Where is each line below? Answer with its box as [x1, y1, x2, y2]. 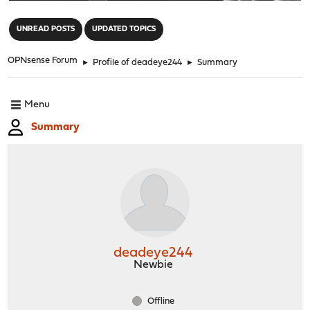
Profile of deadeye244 [93, 57, 183, 67]
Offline [145, 296, 174, 306]
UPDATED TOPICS [92, 25, 156, 33]
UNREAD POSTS [17, 25, 75, 33]
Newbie [134, 259, 173, 271]
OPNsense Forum [8, 55, 78, 65]
